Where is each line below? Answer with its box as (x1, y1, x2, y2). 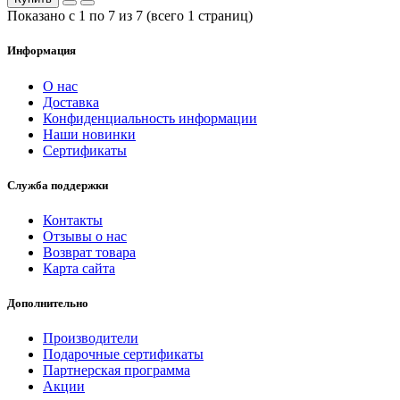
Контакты (43, 212, 103, 228)
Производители (43, 330, 138, 346)
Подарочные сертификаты (43, 346, 204, 362)
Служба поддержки (7, 178, 108, 192)
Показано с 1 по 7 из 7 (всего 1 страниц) (7, 8, 253, 24)
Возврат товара (43, 244, 136, 260)
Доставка (43, 94, 99, 110)
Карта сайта (43, 260, 115, 276)
